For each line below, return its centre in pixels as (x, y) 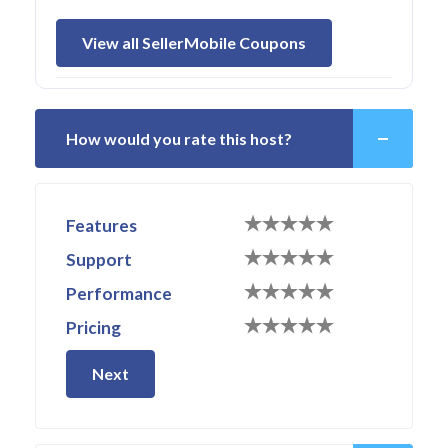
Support (99, 260)
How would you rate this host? (179, 139)
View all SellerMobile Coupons (194, 43)
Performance (119, 294)
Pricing (93, 328)
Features (101, 226)
